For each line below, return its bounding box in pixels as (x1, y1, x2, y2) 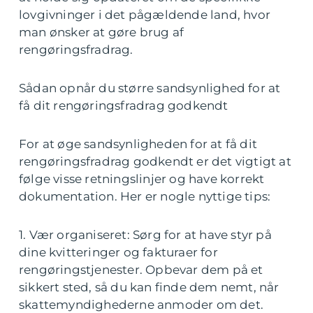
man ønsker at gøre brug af (19, 25, 184, 39)
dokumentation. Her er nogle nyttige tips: (19, 189, 271, 203)
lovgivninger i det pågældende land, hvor (19, 8, 271, 22)
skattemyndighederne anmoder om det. (19, 298, 264, 312)
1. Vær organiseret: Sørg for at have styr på (19, 228, 272, 242)
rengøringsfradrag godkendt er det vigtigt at (19, 154, 291, 168)
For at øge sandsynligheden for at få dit (19, 137, 258, 151)
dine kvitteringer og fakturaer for (19, 245, 218, 259)
